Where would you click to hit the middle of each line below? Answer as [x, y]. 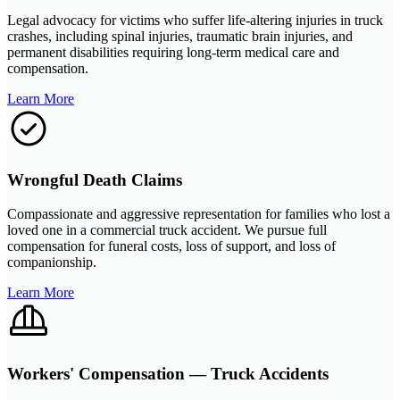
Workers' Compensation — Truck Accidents [168, 374]
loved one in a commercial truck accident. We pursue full [167, 230]
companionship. [52, 262]
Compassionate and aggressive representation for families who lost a [199, 214]
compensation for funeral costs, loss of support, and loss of [171, 246]
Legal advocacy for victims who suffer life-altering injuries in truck [195, 20]
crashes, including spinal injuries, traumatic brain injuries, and [180, 36]
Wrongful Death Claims [95, 179]
